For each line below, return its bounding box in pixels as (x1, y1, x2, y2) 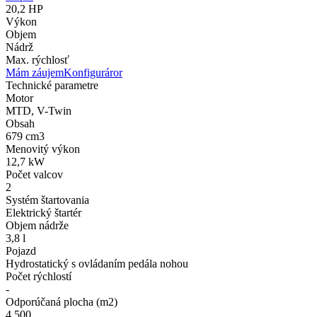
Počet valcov (6, 168, 63, 181)
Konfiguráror (64, 67, 122, 79)
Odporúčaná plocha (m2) (6, 296, 117, 309)
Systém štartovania (6, 194, 89, 207)
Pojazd (6, 245, 36, 258)
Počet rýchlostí (6, 270, 71, 283)
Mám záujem (6, 67, 64, 79)
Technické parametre (6, 79, 98, 92)
